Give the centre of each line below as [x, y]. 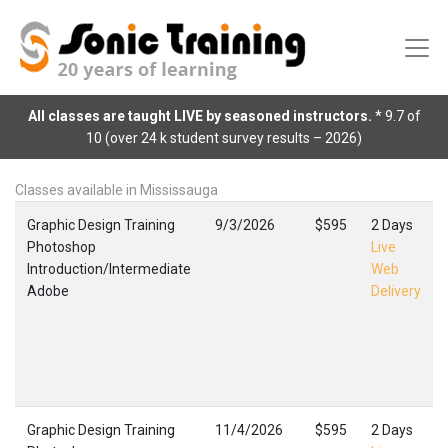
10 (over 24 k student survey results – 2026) [224, 138]
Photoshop [61, 247]
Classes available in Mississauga [116, 190]
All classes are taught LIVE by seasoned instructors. [201, 116]
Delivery [396, 291]
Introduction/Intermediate [109, 269]
